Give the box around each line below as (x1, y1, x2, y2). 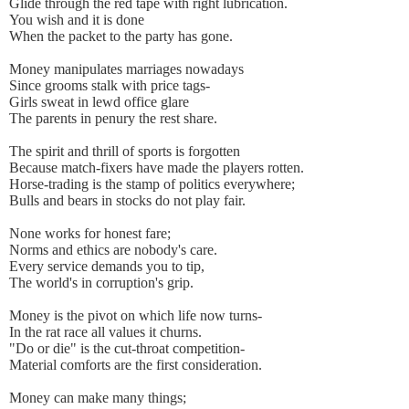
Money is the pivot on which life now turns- (9, 308, 262, 324)
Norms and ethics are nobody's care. (9, 242, 217, 258)
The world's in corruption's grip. (9, 275, 194, 291)
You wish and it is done (9, 12, 144, 28)
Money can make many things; (9, 390, 186, 406)
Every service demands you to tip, (9, 258, 204, 275)
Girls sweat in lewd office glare (9, 94, 189, 110)
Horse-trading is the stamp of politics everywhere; (9, 176, 295, 193)
